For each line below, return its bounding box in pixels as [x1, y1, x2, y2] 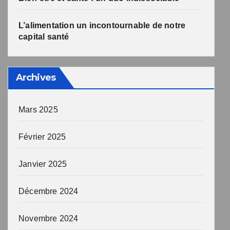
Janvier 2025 [18, 159, 67, 168]
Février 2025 [18, 132, 66, 141]
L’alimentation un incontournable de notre [18, 21, 186, 30]
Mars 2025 [18, 105, 58, 114]
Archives [16, 71, 55, 83]
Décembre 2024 [18, 186, 79, 196]
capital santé [18, 32, 69, 41]
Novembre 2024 [18, 214, 79, 223]
